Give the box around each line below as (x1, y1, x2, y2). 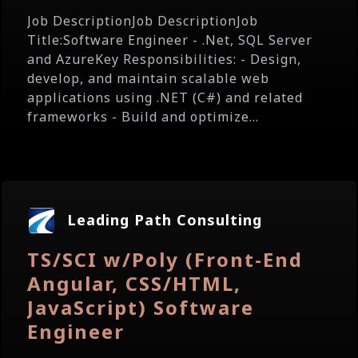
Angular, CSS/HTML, (27, 270, 241, 296)
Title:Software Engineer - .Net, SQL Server (27, 31, 312, 49)
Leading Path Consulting (67, 210, 262, 229)
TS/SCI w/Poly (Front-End (27, 246, 303, 272)
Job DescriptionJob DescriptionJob (27, 12, 258, 30)
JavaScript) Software (27, 294, 254, 320)
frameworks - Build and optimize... (27, 108, 259, 125)
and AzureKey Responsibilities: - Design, (27, 50, 301, 68)
